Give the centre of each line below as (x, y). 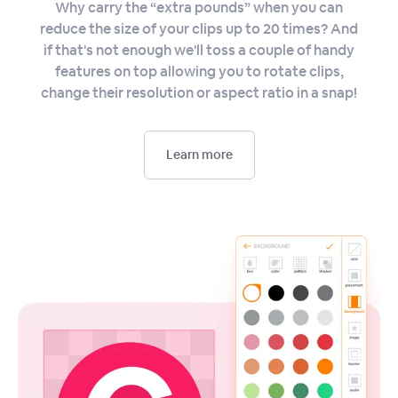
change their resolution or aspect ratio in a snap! (199, 93)
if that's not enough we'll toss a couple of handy (199, 51)
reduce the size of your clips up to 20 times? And (199, 29)
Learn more (199, 155)
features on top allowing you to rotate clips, (199, 72)
